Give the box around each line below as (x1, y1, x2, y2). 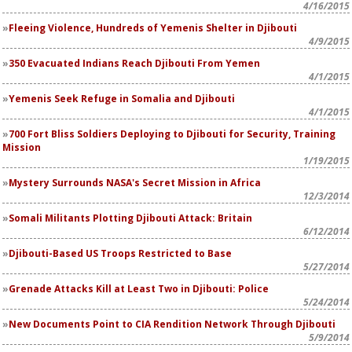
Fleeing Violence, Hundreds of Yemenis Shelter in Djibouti (9, 21, 297, 35)
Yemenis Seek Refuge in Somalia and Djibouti (9, 92, 235, 105)
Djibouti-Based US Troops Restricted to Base (9, 247, 232, 260)
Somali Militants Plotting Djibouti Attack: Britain (9, 211, 252, 225)
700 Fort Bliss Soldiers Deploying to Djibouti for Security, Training (9, 127, 335, 141)
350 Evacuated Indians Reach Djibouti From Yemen (9, 57, 260, 70)
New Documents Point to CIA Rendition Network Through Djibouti (9, 317, 335, 331)
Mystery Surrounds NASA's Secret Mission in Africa (9, 176, 261, 189)
